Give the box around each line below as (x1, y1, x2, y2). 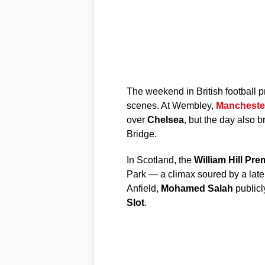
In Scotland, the (126, 154, 194, 165)
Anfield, (126, 183, 161, 193)
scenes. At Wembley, (126, 100, 216, 111)
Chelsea (147, 114, 184, 125)
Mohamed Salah (160, 183, 233, 193)
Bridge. (126, 128, 157, 139)
